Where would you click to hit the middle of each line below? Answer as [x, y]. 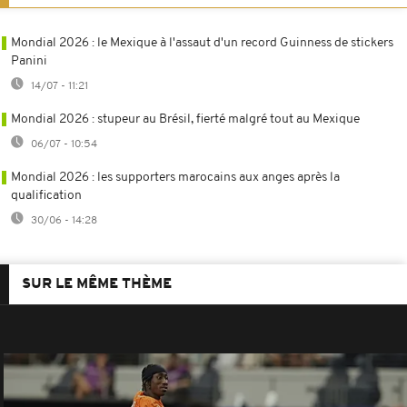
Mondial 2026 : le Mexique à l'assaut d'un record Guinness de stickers [202, 43]
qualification [46, 195]
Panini [29, 61]
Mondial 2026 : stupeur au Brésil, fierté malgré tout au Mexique [185, 119]
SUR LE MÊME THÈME [97, 284]
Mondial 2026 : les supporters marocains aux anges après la [175, 177]
